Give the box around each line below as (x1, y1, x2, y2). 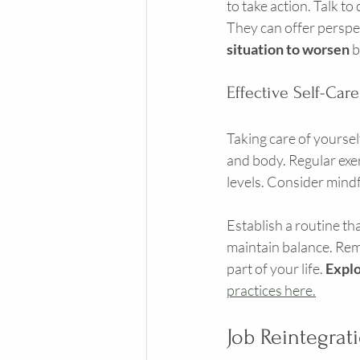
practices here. (227, 281, 316, 299)
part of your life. (227, 260, 325, 277)
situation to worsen (227, 40, 350, 58)
